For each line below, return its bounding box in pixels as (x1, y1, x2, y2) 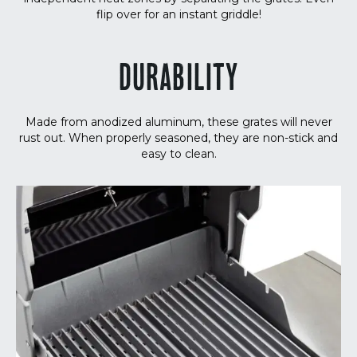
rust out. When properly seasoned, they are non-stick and (19, 131, 338, 146)
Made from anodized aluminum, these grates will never (25, 115, 332, 130)
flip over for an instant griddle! (96, 7, 261, 22)
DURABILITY (118, 62, 239, 103)
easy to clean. (140, 147, 217, 162)
